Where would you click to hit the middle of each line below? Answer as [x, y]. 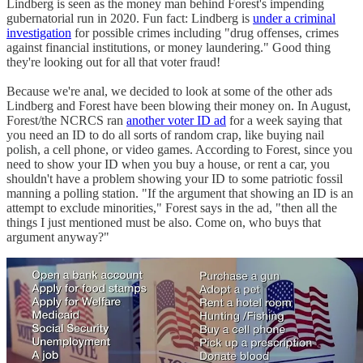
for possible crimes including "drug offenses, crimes [205, 33]
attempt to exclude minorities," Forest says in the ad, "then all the [172, 208]
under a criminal [294, 19]
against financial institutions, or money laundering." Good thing [169, 48]
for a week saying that [284, 121]
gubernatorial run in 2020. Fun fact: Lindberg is [130, 19]
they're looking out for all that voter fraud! [113, 62]
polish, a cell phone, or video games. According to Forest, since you [179, 150]
